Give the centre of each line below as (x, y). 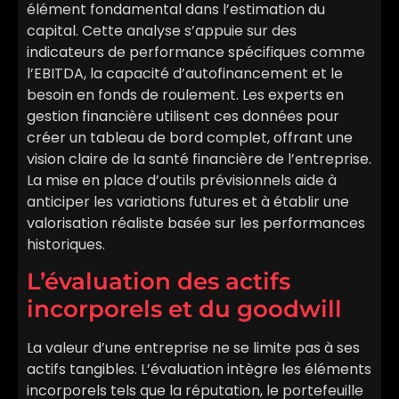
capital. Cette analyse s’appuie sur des (162, 30)
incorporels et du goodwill (184, 309)
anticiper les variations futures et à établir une (188, 201)
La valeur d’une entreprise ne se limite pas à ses (193, 348)
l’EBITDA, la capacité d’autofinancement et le (185, 73)
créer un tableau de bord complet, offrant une (190, 137)
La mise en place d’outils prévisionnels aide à (182, 180)
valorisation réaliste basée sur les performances (196, 223)
